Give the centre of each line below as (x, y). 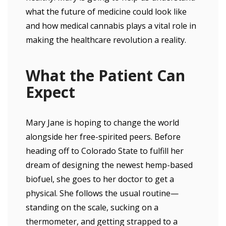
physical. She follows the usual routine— (102, 193)
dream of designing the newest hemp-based (109, 165)
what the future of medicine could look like (106, 12)
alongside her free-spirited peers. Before (103, 137)
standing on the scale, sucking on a (92, 207)
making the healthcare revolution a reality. (106, 40)
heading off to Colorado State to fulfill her (105, 151)
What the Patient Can (105, 75)
